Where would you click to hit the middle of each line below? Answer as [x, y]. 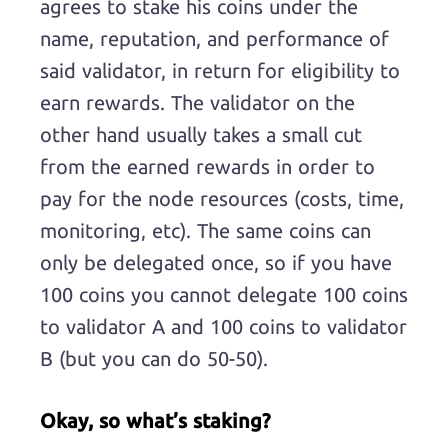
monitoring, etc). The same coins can [205, 230]
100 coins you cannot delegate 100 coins [224, 294]
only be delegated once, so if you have [216, 262]
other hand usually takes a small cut [201, 134]
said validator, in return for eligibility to [220, 70]
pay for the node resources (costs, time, [222, 198]
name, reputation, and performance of [214, 38]
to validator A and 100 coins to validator [223, 326]
